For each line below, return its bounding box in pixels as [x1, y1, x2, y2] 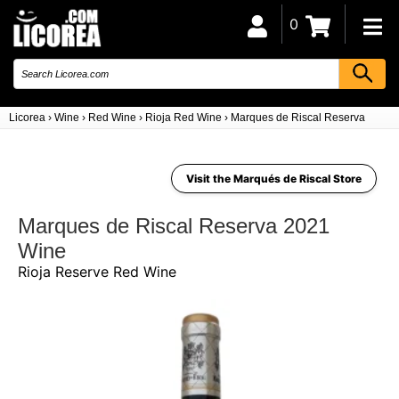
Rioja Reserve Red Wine [18, 263, 176, 281]
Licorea [9, 111, 45, 124]
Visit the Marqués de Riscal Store [186, 172, 362, 185]
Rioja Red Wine [145, 111, 222, 124]
